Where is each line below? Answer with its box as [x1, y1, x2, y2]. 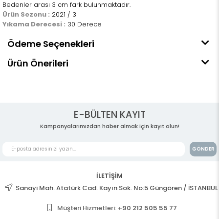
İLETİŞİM [96, 171, 123, 181]
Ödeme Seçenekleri [7, 38, 94, 50]
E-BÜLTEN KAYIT [73, 108, 146, 122]
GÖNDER [192, 145, 215, 153]
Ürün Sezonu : [2, 10, 50, 20]
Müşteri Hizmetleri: [57, 203, 118, 213]
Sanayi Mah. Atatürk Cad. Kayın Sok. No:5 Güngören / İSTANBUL [16, 183, 218, 193]
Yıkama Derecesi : [2, 20, 66, 29]
